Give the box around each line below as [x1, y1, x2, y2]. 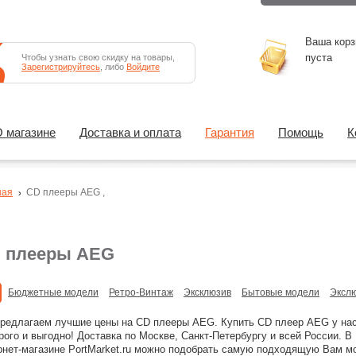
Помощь [278, 126, 323, 139]
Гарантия [205, 126, 254, 139]
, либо [100, 62, 126, 72]
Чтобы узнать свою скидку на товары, [21, 52, 175, 62]
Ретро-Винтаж [109, 287, 173, 298]
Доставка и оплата [79, 126, 181, 139]
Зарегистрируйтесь [21, 62, 100, 72]
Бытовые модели [242, 287, 319, 298]
